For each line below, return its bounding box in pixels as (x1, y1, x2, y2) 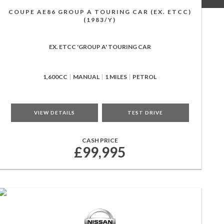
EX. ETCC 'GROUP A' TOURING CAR (48, 43, 151, 50)
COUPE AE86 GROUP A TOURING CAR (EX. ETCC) (8, 8, 191, 15)
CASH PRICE (81, 136, 118, 144)
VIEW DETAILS (33, 109, 75, 115)
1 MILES (105, 73, 127, 80)
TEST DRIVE (127, 109, 163, 115)
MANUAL (73, 73, 100, 80)
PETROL (132, 73, 157, 80)
